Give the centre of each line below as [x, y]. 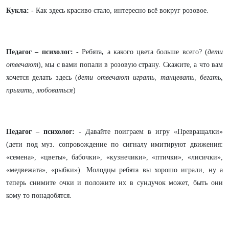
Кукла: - [20, 10]
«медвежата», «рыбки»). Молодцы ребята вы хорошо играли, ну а [114, 170]
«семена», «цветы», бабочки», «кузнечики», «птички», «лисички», [114, 157]
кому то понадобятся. [39, 196]
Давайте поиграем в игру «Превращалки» [154, 132]
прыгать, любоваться [40, 90]
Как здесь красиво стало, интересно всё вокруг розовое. [121, 10]
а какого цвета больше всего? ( [157, 52]
